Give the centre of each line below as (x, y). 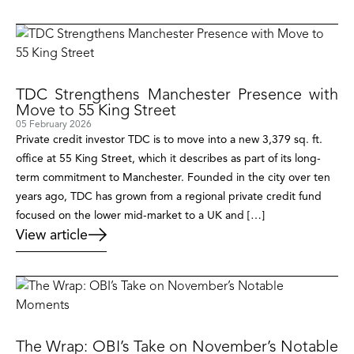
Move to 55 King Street (96, 110)
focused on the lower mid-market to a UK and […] (140, 216)
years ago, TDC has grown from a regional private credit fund (169, 197)
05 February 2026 (54, 124)
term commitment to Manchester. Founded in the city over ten (173, 178)
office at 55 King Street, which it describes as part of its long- (168, 159)
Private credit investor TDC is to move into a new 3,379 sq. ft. (169, 140)
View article (52, 235)
